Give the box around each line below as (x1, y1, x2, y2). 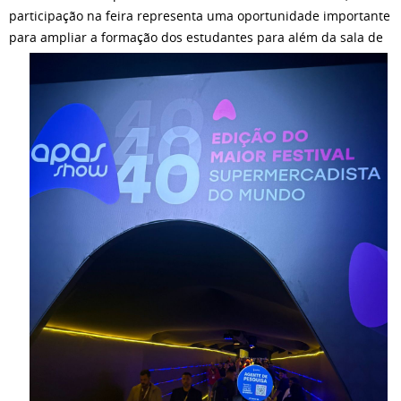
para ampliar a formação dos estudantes (9, 28, 253, 46)
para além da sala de (253, 28, 383, 46)
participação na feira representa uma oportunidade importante (9, 6, 390, 24)
